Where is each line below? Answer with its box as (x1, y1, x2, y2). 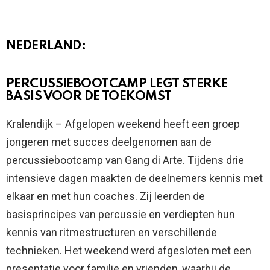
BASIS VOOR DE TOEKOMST (6, 90, 172, 103)
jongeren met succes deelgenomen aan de (6, 135, 212, 148)
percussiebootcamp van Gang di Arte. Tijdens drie (6, 153, 244, 166)
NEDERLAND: (6, 39, 86, 52)
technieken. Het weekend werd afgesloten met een (6, 243, 251, 257)
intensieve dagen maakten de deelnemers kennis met (6, 171, 263, 184)
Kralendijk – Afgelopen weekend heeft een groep (6, 117, 240, 130)
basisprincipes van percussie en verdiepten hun (6, 207, 235, 221)
